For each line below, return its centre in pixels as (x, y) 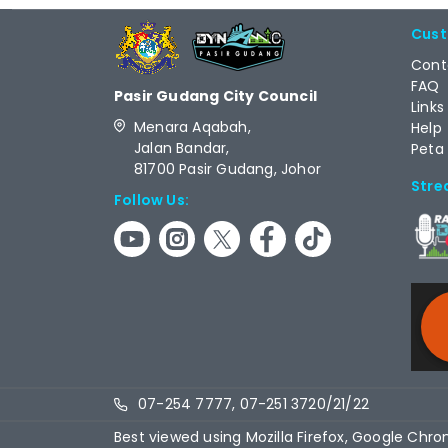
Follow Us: (151, 200)
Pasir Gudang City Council (215, 96)
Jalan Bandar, (194, 148)
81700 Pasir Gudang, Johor (227, 169)
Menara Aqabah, (205, 127)
